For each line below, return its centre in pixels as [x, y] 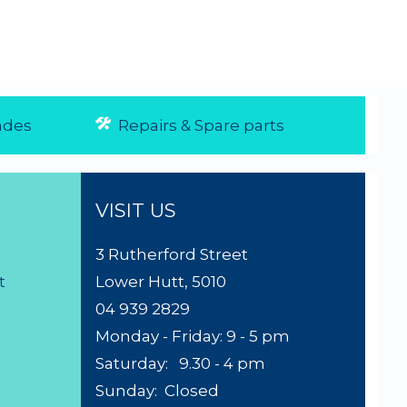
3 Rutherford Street [172, 254]
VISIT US [136, 210]
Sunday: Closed [159, 390]
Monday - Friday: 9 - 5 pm [193, 336]
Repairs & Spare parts [198, 125]
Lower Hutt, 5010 [161, 281]
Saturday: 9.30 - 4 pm [180, 363]
